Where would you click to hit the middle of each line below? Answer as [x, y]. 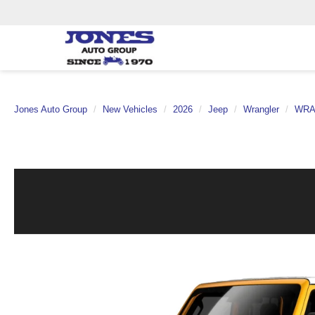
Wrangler [261, 109]
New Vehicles [130, 109]
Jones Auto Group [51, 109]
